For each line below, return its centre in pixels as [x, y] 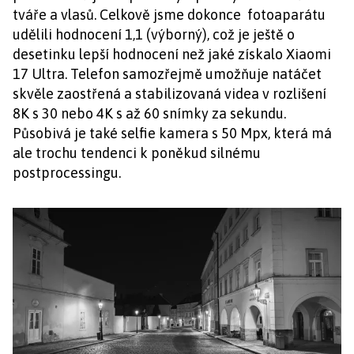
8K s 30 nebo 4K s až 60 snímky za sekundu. [149, 114]
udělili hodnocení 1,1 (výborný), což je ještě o [154, 35]
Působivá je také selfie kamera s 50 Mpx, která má [172, 134]
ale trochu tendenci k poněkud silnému [137, 153]
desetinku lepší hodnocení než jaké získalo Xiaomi [172, 55]
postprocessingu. [67, 173]
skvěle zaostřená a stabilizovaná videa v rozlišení [169, 94]
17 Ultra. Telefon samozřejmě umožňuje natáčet [167, 74]
